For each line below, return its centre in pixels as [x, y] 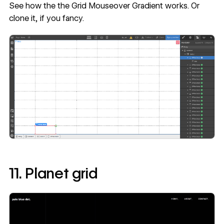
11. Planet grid [53, 173]
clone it [22, 18]
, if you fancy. [59, 18]
